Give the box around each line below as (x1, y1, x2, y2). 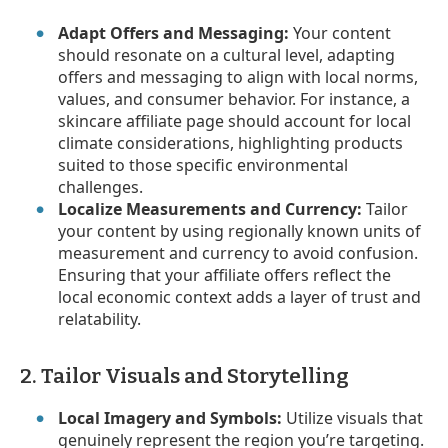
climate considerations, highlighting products (58, 131, 404, 154)
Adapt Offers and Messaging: (58, 21, 290, 44)
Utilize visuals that (282, 406, 424, 429)
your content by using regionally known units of (58, 219, 422, 242)
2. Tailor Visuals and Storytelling (20, 362, 349, 389)
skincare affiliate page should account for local (58, 109, 412, 132)
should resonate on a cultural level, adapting (58, 43, 396, 66)
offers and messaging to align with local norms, (58, 65, 419, 88)
